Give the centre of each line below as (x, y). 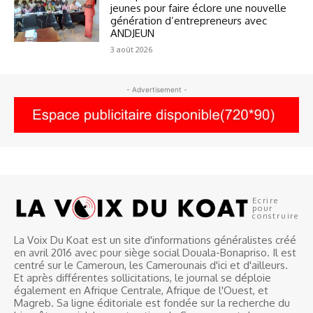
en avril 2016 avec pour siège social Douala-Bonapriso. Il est (155, 252)
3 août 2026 (132, 49)
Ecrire (265, 200)
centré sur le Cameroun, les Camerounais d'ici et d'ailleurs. (151, 265)
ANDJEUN (133, 33)
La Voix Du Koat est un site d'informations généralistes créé (155, 240)
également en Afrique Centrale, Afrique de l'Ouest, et (141, 290)
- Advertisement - (156, 89)
